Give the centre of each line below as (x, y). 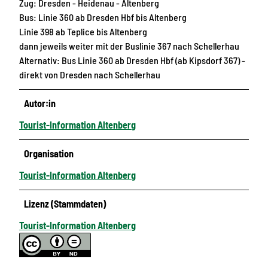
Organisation (49, 153)
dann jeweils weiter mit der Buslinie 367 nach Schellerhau (129, 45)
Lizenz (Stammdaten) (65, 203)
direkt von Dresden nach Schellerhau (90, 74)
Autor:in (40, 103)
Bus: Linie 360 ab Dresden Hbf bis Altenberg (103, 17)
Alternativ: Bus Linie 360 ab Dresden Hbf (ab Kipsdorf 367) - (132, 60)
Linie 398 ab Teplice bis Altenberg (83, 31)
